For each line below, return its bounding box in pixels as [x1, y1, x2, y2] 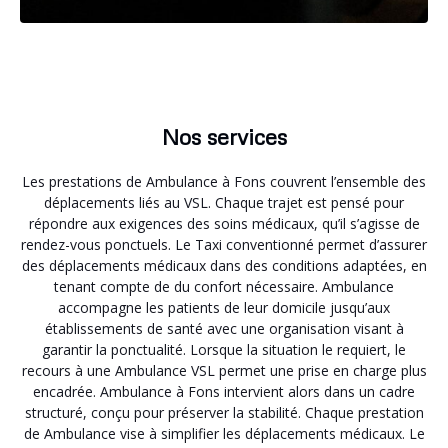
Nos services [161, 122, 287, 150]
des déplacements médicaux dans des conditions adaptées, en [21, 255, 427, 275]
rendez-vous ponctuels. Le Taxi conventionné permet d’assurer [21, 234, 427, 254]
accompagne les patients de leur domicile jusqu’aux [58, 297, 390, 317]
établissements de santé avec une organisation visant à [44, 318, 404, 338]
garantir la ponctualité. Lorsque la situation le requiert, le [42, 339, 406, 359]
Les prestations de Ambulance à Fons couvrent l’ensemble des [22, 171, 426, 191]
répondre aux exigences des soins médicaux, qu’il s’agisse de [28, 213, 420, 233]
